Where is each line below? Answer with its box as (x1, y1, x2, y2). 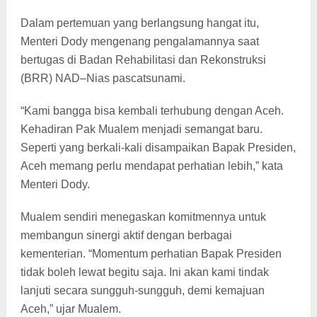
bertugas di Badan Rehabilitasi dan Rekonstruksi (20, 53, 266, 66)
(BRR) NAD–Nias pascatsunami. (20, 71, 188, 84)
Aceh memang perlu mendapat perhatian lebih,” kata (20, 159, 283, 172)
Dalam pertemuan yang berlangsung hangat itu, (20, 16, 259, 29)
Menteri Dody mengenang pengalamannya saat (20, 35, 259, 47)
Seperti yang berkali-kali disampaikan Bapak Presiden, (20, 141, 296, 154)
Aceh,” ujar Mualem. (20, 302, 121, 315)
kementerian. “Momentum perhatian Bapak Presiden (20, 247, 282, 260)
